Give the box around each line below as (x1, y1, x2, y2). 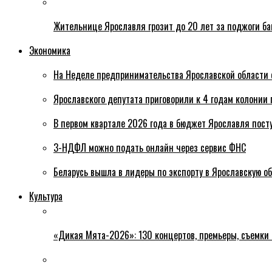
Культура (29, 189, 63, 204)
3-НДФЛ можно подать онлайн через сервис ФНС (53, 140, 246, 155)
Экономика (29, 43, 70, 58)
